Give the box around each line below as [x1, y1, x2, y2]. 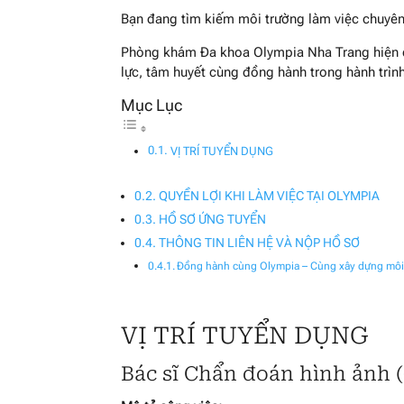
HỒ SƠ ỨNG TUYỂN [159, 212, 267, 227]
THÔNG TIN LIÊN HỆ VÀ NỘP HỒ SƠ [159, 235, 361, 251]
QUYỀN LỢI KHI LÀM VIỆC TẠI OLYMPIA [159, 188, 381, 204]
